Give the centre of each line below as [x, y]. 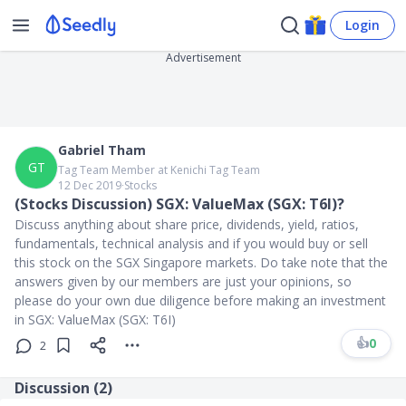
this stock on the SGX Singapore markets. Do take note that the [201, 262]
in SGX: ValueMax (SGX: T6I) [95, 319]
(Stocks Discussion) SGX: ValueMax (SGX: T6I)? [179, 204]
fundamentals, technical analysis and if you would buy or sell [191, 243]
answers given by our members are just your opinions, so [183, 281]
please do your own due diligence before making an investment [200, 300]
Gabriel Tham [102, 150]
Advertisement [203, 58]
